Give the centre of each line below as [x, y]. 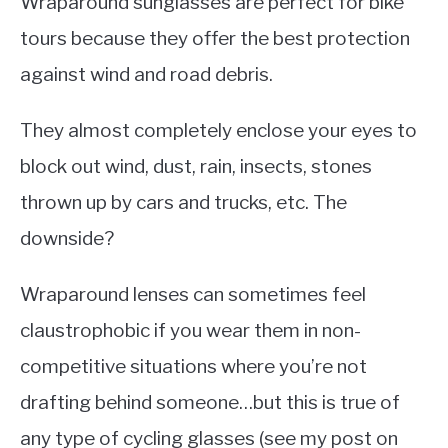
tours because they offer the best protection [215, 38]
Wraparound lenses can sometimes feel [193, 294]
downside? [67, 238]
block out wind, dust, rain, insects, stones [196, 166]
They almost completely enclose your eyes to [218, 130]
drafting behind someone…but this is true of [210, 402]
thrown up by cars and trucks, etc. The [183, 202]
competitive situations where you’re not [193, 366]
